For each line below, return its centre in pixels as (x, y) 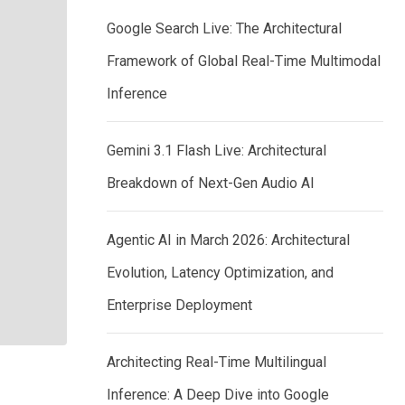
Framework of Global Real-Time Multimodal (244, 61)
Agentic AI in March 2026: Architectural (228, 240)
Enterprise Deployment (179, 305)
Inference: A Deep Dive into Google (218, 395)
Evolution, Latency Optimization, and (220, 273)
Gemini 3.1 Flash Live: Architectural (217, 151)
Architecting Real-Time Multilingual (217, 362)
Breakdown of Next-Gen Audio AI (211, 183)
